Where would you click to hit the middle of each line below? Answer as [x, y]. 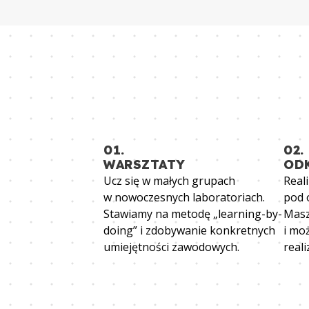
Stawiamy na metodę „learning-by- [193, 214]
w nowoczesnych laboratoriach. [184, 198]
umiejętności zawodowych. [171, 247]
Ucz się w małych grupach [169, 181]
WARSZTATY [144, 165]
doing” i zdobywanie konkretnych [189, 231]
